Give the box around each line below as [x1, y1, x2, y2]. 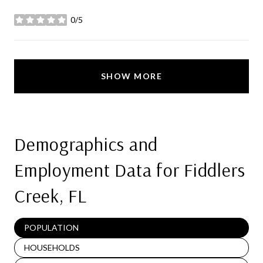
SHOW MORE [100, 71, 163, 82]
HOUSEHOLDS [24, 242, 80, 253]
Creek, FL [14, 184, 87, 208]
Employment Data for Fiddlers [14, 158, 245, 182]
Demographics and [14, 132, 158, 156]
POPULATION [24, 222, 79, 233]
